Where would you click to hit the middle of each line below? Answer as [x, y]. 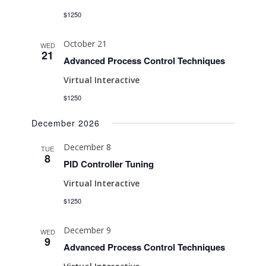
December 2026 [66, 123]
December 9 [88, 230]
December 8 [88, 147]
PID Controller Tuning [109, 164]
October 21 [85, 44]
